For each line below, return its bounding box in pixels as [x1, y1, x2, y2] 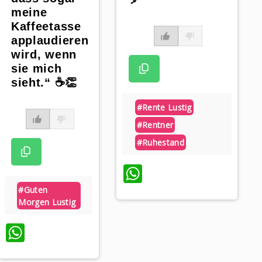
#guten [18, 184, 48, 195]
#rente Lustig [136, 102, 192, 113]
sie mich [11, 61, 62, 75]
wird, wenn [11, 47, 77, 61]
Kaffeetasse [11, 19, 81, 33]
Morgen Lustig [18, 196, 76, 208]
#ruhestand [136, 136, 184, 148]
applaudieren [11, 33, 89, 47]
